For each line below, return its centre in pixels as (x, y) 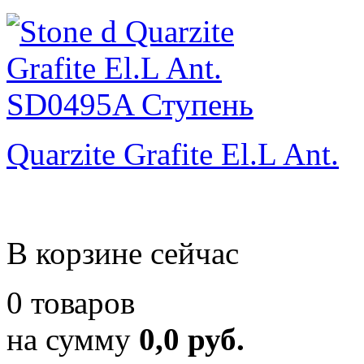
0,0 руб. (192, 339)
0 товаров (71, 303)
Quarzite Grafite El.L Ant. (173, 154)
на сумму (73, 339)
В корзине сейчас (123, 253)
